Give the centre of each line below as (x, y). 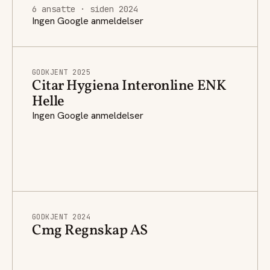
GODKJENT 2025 (61, 72)
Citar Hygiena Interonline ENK (129, 86)
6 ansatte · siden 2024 (85, 9)
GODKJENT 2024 (61, 217)
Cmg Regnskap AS (90, 231)
